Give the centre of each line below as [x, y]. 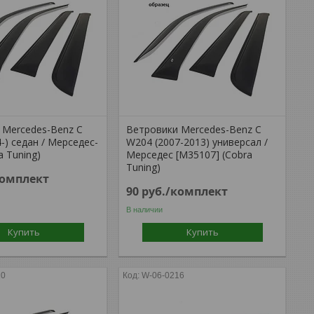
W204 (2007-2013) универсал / [197, 142]
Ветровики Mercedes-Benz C [194, 129]
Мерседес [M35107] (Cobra [190, 155]
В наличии [145, 209]
